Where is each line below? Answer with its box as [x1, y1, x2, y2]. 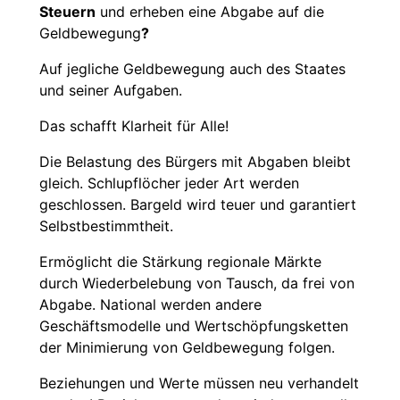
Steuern [39, 3, 96, 21]
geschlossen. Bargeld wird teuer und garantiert [39, 196, 356, 214]
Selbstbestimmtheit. [39, 217, 173, 236]
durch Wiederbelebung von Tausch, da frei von [39, 274, 354, 293]
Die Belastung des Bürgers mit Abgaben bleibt [39, 153, 351, 171]
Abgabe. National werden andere [39, 296, 262, 314]
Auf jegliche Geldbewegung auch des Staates [39, 60, 346, 79]
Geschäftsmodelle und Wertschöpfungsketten [39, 317, 348, 336]
